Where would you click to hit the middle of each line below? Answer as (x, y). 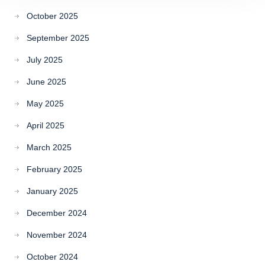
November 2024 (57, 235)
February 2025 (54, 169)
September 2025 (58, 38)
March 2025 (49, 147)
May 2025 (45, 104)
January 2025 (52, 191)
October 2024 (52, 257)
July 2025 (45, 60)
